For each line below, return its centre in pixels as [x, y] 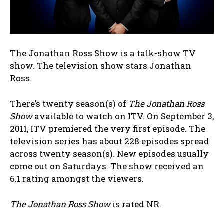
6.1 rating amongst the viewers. [77, 179]
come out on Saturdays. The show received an [107, 166]
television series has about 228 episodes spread [110, 141]
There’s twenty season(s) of [69, 104]
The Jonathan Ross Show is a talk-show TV [103, 53]
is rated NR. [136, 204]
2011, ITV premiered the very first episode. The [108, 129]
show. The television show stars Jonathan [101, 66]
